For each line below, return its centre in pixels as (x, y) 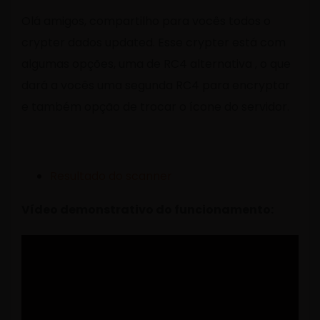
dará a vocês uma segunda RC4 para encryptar (156, 86)
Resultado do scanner (111, 176)
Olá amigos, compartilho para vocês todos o (146, 21)
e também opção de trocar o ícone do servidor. (155, 107)
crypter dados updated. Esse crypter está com (154, 43)
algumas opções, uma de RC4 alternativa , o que (156, 64)
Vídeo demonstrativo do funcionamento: (147, 210)
